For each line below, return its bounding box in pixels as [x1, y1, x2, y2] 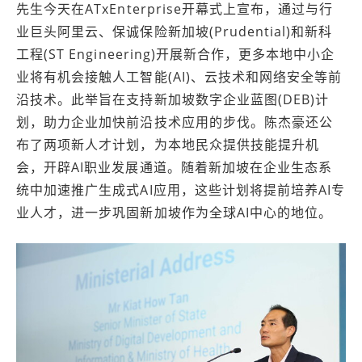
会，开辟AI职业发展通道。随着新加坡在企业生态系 [16, 158, 333, 176]
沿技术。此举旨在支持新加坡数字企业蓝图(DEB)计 [16, 90, 330, 108]
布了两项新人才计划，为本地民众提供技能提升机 [16, 136, 320, 154]
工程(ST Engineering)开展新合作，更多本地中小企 [16, 45, 335, 63]
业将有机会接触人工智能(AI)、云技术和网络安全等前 [16, 68, 343, 86]
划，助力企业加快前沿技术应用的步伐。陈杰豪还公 [16, 113, 334, 131]
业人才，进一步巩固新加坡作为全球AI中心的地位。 [16, 204, 333, 221]
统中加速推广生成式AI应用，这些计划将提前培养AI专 [16, 181, 346, 199]
